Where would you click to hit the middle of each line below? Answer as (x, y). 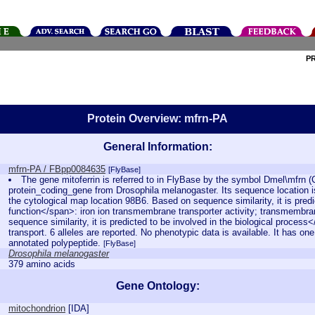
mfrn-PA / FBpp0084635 (57, 169)
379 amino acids (42, 264)
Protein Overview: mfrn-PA (157, 118)
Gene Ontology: (157, 286)
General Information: (157, 147)
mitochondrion (37, 308)
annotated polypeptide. (56, 243)
